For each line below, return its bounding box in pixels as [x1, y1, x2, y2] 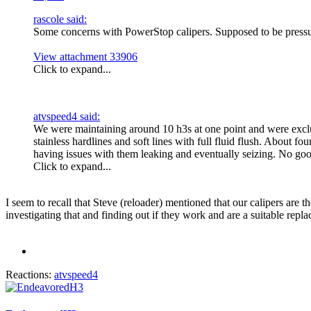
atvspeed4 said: [33, 110, 100, 122]
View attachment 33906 [33, 50, 137, 62]
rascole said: [33, 12, 87, 25]
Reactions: [6, 268, 51, 280]
